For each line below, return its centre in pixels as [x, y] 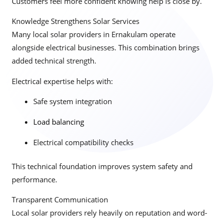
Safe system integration [72, 101]
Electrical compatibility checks [83, 142]
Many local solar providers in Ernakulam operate [94, 34]
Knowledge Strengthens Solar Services [76, 21]
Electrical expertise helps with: [62, 81]
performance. [34, 179]
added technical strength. [54, 61]
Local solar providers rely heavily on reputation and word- [109, 213]
